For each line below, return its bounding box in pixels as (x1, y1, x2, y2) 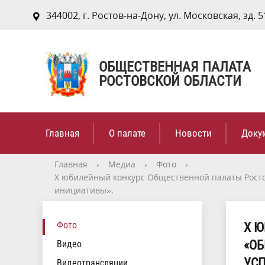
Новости (175, 127, 212, 139)
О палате (109, 127, 146, 139)
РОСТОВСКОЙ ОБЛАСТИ (99, 72, 241, 89)
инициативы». (54, 185, 114, 196)
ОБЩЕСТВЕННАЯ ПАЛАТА (99, 58, 251, 75)
